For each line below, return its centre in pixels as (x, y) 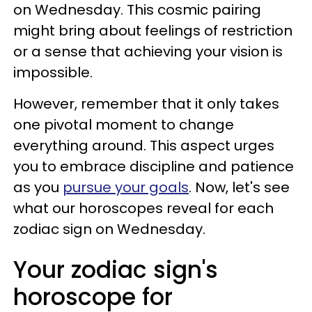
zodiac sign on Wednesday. (109, 229)
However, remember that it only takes (146, 104)
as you (38, 187)
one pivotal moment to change (124, 125)
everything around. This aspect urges (144, 146)
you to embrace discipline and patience (154, 166)
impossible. (53, 72)
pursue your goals (126, 187)
